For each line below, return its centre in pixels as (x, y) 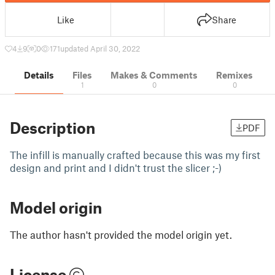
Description (52, 128)
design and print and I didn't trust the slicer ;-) (116, 168)
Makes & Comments (154, 75)
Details (39, 75)
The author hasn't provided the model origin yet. (121, 234)
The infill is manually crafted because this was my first (135, 155)
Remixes (234, 75)
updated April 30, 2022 (100, 48)
